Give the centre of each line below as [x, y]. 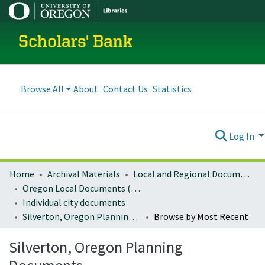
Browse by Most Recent [201, 216]
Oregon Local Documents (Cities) [135, 188]
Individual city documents [74, 202]
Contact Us [125, 88]
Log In [243, 136]
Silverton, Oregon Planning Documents [133, 216]
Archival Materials [84, 174]
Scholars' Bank [76, 43]
